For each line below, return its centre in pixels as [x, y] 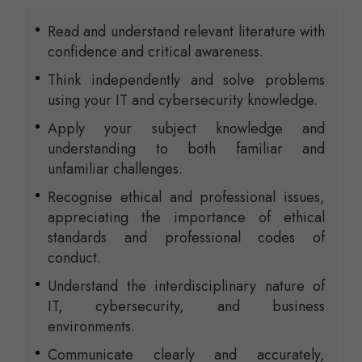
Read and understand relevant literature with [186, 32]
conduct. [74, 258]
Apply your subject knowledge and [186, 129]
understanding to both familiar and [186, 149]
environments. [91, 327]
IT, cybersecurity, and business [186, 307]
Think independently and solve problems [186, 80]
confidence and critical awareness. [156, 52]
